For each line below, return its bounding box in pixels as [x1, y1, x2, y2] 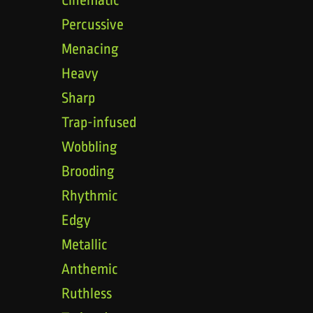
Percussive [61, 15, 124, 33]
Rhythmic [61, 187, 118, 204]
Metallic [61, 235, 108, 253]
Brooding [61, 162, 114, 180]
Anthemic [61, 260, 118, 277]
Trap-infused [61, 113, 136, 131]
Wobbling [61, 138, 117, 155]
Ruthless [61, 284, 112, 302]
